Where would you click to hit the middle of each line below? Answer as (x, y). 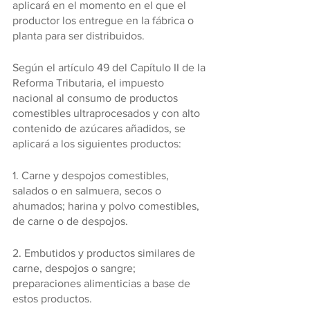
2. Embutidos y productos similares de (105, 253)
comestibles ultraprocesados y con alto (108, 113)
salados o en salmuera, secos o (88, 191)
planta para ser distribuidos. (80, 36)
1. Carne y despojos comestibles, (92, 175)
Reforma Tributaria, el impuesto (90, 83)
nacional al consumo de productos (97, 98)
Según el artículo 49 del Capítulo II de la (110, 67)
